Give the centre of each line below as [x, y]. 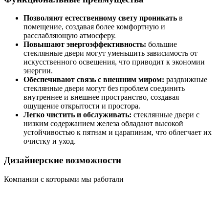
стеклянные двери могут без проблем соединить [104, 88]
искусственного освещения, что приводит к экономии [114, 62]
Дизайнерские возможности [63, 160]
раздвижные [186, 80]
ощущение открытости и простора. [82, 106]
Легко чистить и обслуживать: [77, 115]
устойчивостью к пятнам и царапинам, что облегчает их [118, 132]
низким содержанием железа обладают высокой [103, 124]
